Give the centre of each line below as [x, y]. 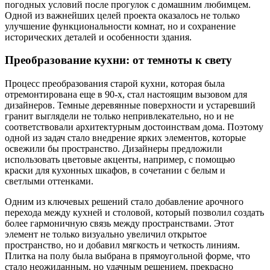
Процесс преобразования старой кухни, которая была [115, 84]
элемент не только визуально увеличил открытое [106, 234]
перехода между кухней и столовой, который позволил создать [134, 213]
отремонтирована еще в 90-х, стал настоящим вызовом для [126, 95]
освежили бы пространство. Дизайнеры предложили [114, 149]
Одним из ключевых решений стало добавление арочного [124, 202]
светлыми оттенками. [49, 181]
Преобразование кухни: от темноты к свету [118, 60]
